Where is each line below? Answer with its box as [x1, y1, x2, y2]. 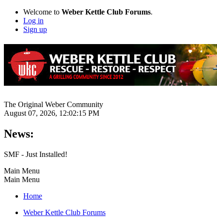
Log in [23, 16, 44, 25]
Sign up [23, 25, 47, 33]
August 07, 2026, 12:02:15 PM [4, 108, 99, 117]
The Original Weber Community [4, 100, 103, 108]
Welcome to [23, 8, 62, 16]
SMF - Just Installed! [4, 150, 67, 158]
